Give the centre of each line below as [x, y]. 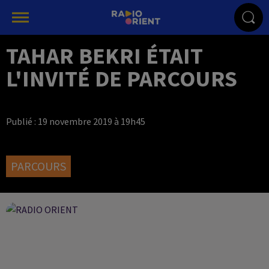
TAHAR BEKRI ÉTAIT [104, 56]
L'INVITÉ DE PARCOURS [122, 78]
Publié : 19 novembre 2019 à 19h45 [76, 121]
